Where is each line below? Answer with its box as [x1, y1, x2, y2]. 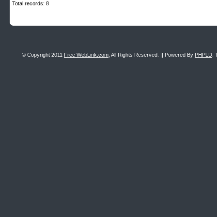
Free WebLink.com [64, 52, 108, 58]
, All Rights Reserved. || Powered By [108, 52, 195, 58]
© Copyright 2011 [22, 52, 64, 58]
